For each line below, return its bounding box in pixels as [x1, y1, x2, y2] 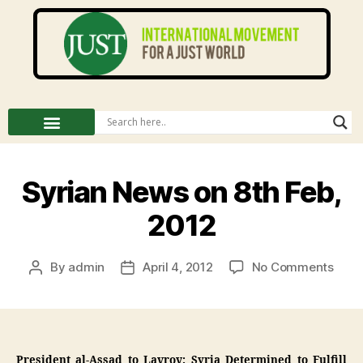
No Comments [251, 259, 334, 275]
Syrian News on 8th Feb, [21, 174, 342, 210]
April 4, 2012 [143, 259, 213, 275]
